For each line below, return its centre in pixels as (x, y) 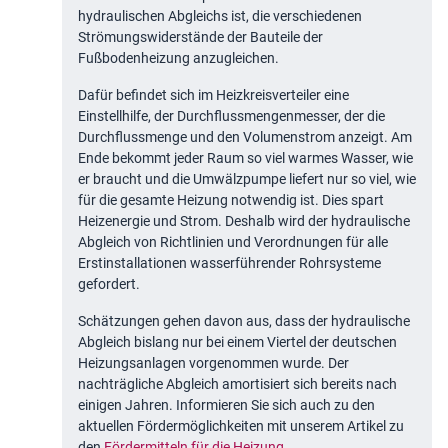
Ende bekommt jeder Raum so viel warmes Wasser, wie (245, 158)
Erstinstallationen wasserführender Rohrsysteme (229, 263)
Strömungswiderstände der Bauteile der (200, 37)
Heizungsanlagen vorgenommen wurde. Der (213, 363)
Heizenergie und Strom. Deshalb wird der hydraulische (244, 221)
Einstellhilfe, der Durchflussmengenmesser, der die (231, 116)
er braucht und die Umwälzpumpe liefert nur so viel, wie (247, 179)
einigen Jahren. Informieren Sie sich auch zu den (226, 405)
